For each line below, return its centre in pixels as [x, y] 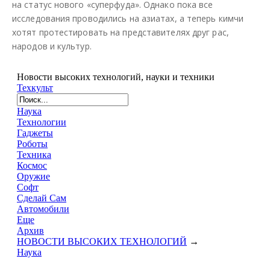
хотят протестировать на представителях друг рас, [121, 32]
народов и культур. [52, 46]
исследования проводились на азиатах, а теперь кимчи [128, 18]
